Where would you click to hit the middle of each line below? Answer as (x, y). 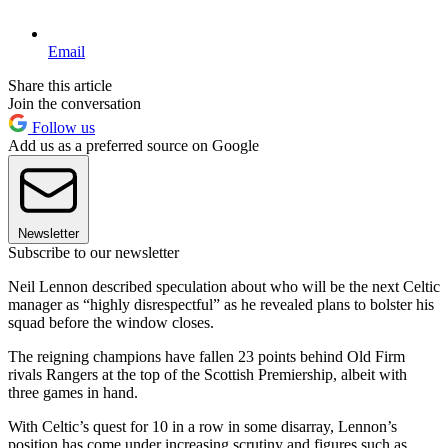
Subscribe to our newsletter (93, 252)
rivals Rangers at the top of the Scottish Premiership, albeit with (207, 374)
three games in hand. (73, 392)
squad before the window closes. (111, 322)
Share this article (60, 85)
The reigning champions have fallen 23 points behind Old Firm (206, 356)
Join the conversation (74, 103)
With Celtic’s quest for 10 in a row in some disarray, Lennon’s (202, 426)
